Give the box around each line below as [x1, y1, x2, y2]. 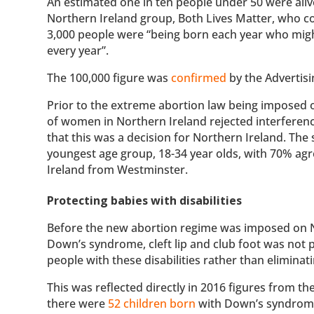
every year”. [47, 42, 109, 58]
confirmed [171, 69, 227, 86]
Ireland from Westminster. [47, 161, 191, 177]
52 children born [108, 295, 196, 311]
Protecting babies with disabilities [47, 192, 243, 208]
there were [47, 295, 109, 311]
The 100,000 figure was [47, 69, 172, 86]
